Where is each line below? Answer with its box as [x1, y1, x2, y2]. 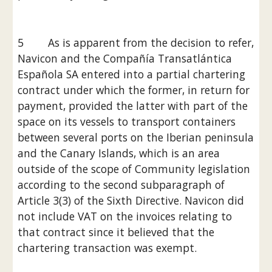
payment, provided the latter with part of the [18, 98, 248, 113]
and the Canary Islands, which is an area [18, 146, 220, 160]
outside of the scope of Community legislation [18, 161, 251, 176]
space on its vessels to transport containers [18, 114, 236, 129]
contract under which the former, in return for [18, 83, 250, 97]
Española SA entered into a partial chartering [18, 67, 246, 81]
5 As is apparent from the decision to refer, [18, 35, 254, 50]
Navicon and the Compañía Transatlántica [18, 51, 233, 66]
